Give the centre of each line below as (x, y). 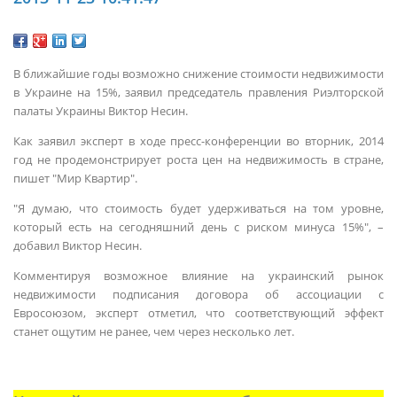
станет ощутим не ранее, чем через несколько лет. (154, 331)
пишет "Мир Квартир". (75, 178)
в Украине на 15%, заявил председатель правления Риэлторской (198, 92)
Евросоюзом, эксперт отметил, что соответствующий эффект (198, 313)
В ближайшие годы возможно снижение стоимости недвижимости (198, 74)
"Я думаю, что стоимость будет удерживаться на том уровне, (198, 208)
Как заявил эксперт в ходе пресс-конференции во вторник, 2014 (198, 141)
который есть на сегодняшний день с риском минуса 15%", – (198, 227)
